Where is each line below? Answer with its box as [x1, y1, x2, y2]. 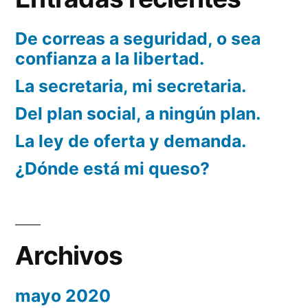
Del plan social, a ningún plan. [15, 103, 261, 124]
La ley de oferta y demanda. [15, 131, 246, 152]
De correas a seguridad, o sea [15, 28, 261, 49]
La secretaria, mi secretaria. [15, 76, 246, 97]
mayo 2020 [15, 285, 111, 307]
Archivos [15, 240, 123, 272]
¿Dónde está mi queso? [15, 158, 210, 179]
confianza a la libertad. [15, 48, 204, 69]
